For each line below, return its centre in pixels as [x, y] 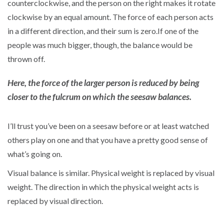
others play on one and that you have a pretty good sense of [108, 139]
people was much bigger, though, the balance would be [100, 44]
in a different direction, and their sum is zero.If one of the [103, 30]
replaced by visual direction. [55, 200]
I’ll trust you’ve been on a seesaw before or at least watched [108, 125]
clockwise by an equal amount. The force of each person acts [110, 16]
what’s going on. [35, 153]
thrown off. [26, 58]
